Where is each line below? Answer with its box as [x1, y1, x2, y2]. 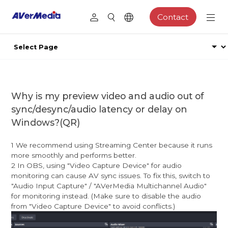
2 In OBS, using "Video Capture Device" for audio [11, 161, 182, 169]
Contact [157, 12, 189, 22]
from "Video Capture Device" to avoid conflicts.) [11, 202, 176, 210]
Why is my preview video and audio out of [11, 90, 204, 101]
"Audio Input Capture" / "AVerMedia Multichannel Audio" [11, 181, 207, 190]
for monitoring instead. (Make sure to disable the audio [11, 191, 202, 200]
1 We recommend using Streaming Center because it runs [11, 140, 213, 149]
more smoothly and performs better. [11, 151, 137, 159]
